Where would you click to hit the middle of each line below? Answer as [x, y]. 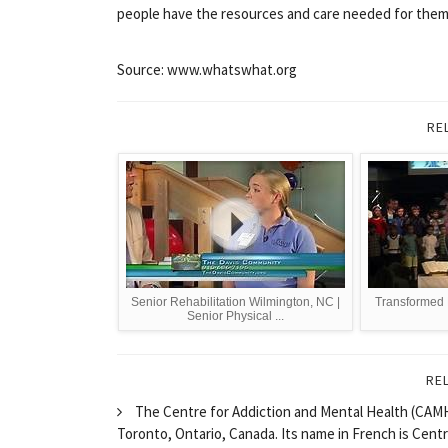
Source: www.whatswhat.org [207, 69]
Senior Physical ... [235, 315]
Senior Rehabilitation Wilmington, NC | [235, 301]
